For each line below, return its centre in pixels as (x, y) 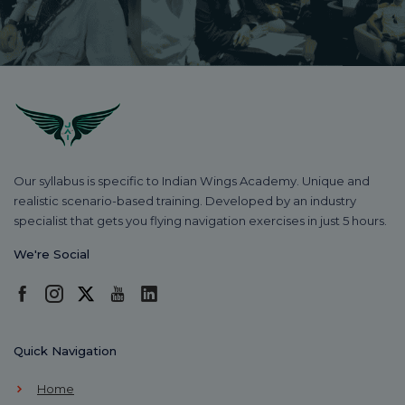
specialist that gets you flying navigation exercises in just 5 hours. (200, 220)
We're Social (52, 254)
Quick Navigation (65, 350)
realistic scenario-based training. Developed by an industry (185, 200)
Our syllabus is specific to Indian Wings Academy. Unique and (192, 180)
